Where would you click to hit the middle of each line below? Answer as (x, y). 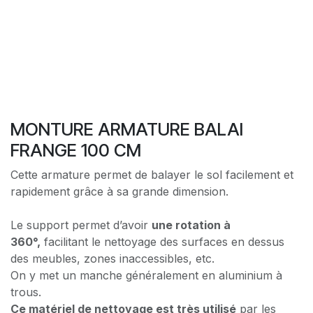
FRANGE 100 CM (76, 150)
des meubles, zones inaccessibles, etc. (112, 258)
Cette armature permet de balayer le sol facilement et (152, 174)
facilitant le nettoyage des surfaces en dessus (162, 241)
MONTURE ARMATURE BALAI (127, 129)
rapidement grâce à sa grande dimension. (119, 191)
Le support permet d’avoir (81, 225)
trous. (28, 292)
